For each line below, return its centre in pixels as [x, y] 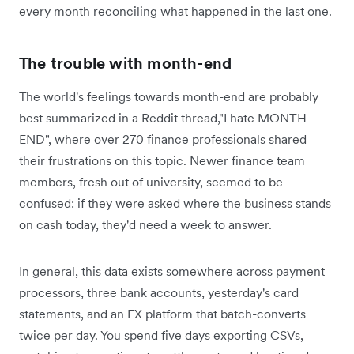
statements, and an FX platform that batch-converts [162, 313]
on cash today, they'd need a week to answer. [145, 224]
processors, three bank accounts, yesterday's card [159, 292]
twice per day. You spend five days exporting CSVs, [161, 335]
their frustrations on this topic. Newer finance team [162, 160]
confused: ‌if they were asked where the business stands [175, 203]
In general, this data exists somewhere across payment [172, 271]
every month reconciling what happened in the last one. [175, 11]
